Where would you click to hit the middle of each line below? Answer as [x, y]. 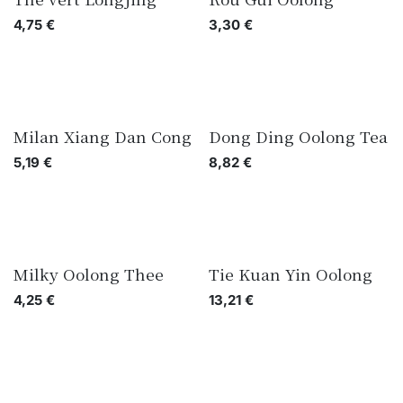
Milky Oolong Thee [89, 274]
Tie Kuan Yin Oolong [290, 274]
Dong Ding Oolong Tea [298, 136]
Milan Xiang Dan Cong [103, 136]
